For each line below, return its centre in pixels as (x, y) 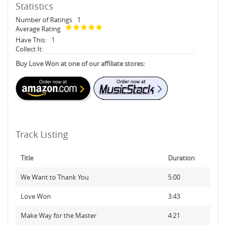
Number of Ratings (44, 20)
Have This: (31, 40)
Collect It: (30, 49)
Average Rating (38, 29)
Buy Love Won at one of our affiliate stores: (80, 64)
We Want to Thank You (55, 177)
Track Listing (42, 134)
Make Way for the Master (59, 215)
